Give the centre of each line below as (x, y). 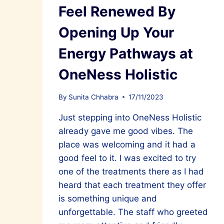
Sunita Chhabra (94, 97)
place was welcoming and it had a (127, 144)
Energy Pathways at (126, 54)
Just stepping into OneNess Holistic (130, 117)
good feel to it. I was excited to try (127, 158)
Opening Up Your (116, 33)
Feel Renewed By (117, 12)
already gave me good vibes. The (126, 131)
